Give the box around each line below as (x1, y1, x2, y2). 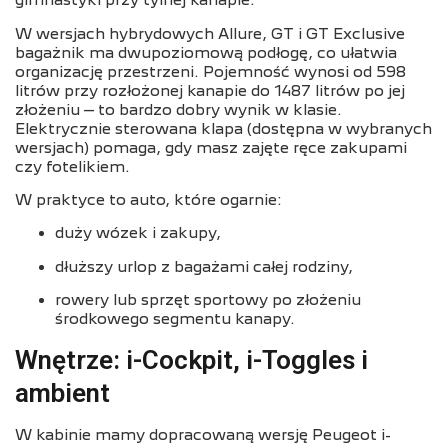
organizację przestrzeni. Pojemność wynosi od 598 (15, 62, 406, 81)
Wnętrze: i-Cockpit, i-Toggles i (15, 344, 368, 375)
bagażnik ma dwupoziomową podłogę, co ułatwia (15, 43, 397, 62)
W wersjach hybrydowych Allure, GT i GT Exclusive (15, 24, 405, 43)
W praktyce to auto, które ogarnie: (15, 191, 282, 210)
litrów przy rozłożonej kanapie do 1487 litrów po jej (15, 81, 405, 100)
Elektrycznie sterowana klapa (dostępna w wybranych (15, 119, 432, 138)
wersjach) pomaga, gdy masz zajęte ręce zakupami (15, 138, 407, 157)
